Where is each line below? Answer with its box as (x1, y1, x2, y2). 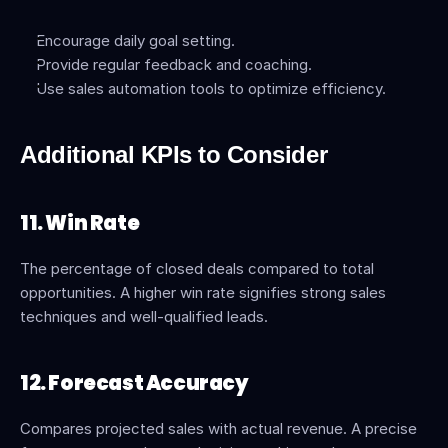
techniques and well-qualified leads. (20, 307, 268, 326)
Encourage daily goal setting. (36, 31, 235, 50)
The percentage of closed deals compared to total (20, 259, 374, 278)
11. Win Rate (20, 209, 140, 237)
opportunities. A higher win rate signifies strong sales (20, 283, 386, 302)
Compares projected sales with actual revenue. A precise (20, 419, 417, 438)
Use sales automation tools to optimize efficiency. (36, 79, 386, 98)
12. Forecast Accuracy (20, 369, 249, 397)
